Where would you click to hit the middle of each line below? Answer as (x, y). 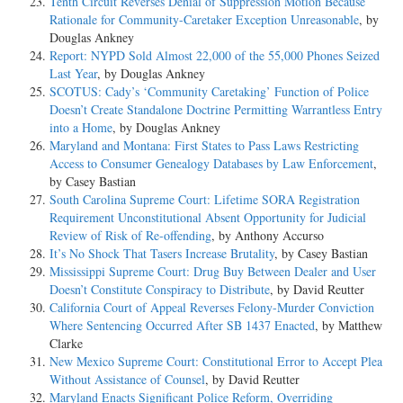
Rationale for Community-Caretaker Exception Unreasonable (204, 19)
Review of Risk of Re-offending (130, 235)
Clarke (66, 343)
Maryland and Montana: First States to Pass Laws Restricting (204, 145)
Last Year (73, 73)
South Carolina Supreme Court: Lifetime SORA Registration (205, 199)
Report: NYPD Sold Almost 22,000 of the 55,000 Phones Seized (215, 55)
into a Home (81, 127)
